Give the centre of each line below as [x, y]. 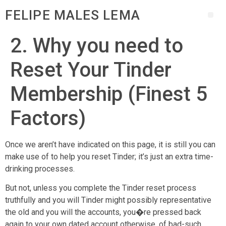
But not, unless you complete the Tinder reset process [101, 188]
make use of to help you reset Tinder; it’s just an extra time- [109, 157]
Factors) [48, 118]
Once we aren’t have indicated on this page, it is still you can [110, 145]
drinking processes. [40, 169]
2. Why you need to [97, 46]
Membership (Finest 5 [109, 94]
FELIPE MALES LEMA [73, 15]
